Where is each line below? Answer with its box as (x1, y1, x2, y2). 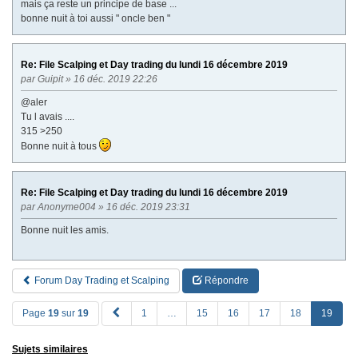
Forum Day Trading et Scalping (32, 274, 169, 286)
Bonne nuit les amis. (21, 224, 109, 236)
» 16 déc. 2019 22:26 (63, 73, 160, 85)
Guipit (38, 73, 63, 85)
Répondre (202, 274, 249, 286)
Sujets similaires (12, 343, 88, 355)
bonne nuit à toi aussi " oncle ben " (21, 12, 170, 24)
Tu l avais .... (21, 110, 74, 122)
